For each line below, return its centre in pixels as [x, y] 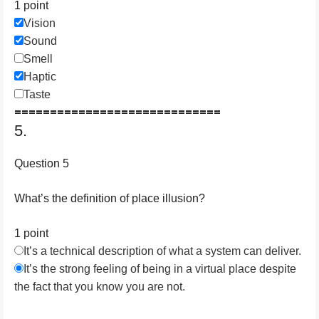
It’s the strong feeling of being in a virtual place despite [160, 269]
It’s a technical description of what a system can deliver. [162, 251]
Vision [40, 23]
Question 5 [42, 163]
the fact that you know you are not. [100, 287]
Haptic [40, 77]
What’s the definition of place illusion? [110, 198]
